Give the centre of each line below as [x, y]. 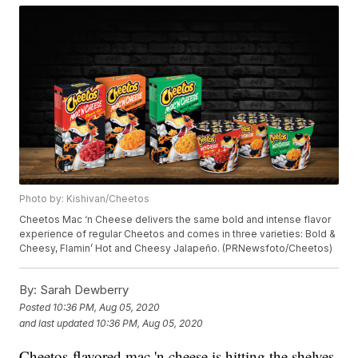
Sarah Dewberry [83, 290]
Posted [36, 307]
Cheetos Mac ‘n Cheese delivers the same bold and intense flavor [175, 220]
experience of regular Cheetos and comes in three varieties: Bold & [178, 234]
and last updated [57, 323]
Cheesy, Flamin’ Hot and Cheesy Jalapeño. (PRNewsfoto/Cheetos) [176, 249]
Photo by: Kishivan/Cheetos [85, 199]
